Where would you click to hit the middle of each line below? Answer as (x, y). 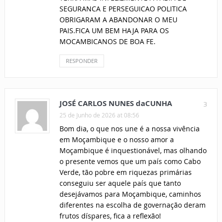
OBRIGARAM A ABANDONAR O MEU (118, 20)
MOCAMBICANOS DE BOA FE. (107, 42)
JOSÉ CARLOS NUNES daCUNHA (115, 104)
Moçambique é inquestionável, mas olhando (133, 151)
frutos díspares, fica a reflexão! (110, 216)
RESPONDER (82, 61)
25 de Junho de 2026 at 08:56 (99, 115)
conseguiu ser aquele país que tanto (120, 183)
